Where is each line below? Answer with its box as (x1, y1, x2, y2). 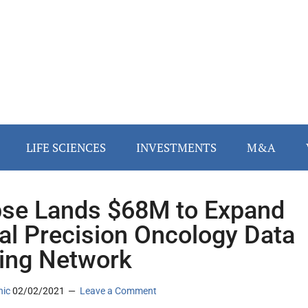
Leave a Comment (80, 285, 157, 297)
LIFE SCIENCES (26, 140, 106, 156)
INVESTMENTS (136, 140, 217, 156)
